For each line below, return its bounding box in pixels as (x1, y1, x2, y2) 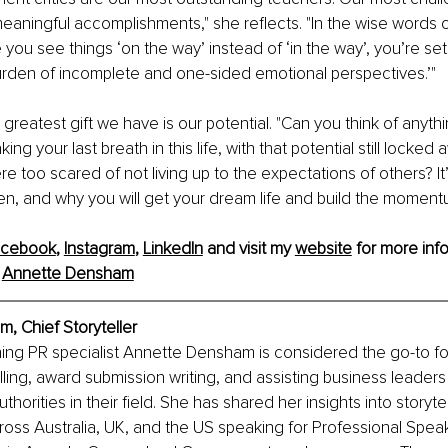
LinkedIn (142, 237, 203, 259)
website (294, 237, 352, 259)
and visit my (202, 237, 295, 259)
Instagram (63, 237, 135, 259)
